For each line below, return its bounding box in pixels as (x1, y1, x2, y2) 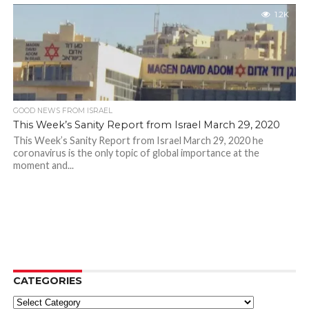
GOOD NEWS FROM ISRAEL (12, 106, 112, 115)
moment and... (12, 159, 74, 171)
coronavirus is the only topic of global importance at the (12, 147, 259, 159)
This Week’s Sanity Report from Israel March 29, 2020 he (12, 134, 263, 146)
